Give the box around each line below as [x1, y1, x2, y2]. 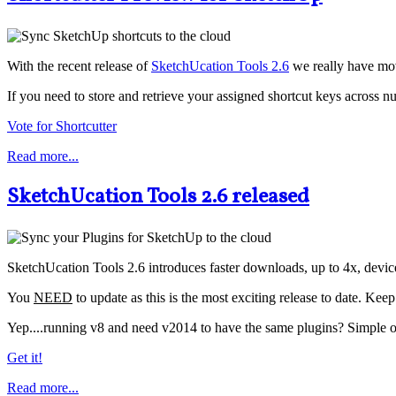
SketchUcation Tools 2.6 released [7, 181, 309, 212]
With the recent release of [7, 57, 151, 73]
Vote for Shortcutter [7, 118, 117, 133]
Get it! [7, 349, 42, 365]
